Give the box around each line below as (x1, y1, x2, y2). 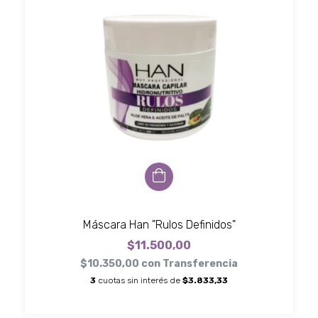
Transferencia (163, 257, 238, 270)
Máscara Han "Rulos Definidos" (82, 217, 236, 231)
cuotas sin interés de (98, 275, 182, 285)
